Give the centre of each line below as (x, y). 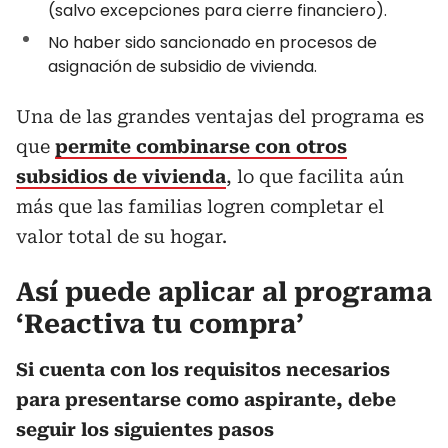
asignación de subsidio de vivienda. (182, 66)
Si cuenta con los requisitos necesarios (203, 369)
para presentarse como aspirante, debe (206, 399)
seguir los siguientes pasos (145, 429)
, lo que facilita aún (315, 176)
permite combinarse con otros (201, 146)
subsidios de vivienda (121, 176)
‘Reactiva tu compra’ (160, 324)
